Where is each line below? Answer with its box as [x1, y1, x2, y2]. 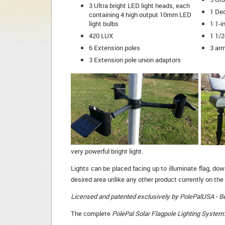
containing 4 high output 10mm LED [89, 10, 191, 20]
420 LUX [89, 31, 113, 41]
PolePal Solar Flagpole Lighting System [112, 209, 223, 218]
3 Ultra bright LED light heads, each [89, 1, 190, 11]
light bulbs [89, 19, 119, 29]
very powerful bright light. [71, 147, 146, 156]
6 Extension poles [89, 43, 140, 53]
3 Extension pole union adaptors [89, 55, 181, 65]
